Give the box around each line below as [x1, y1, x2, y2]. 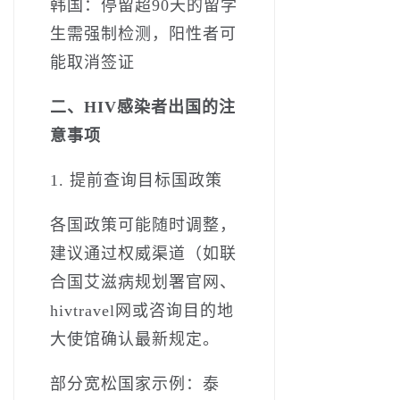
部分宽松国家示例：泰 [50, 374, 220, 393]
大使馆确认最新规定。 [50, 329, 220, 348]
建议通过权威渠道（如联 [50, 244, 237, 262]
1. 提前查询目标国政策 [50, 171, 222, 189]
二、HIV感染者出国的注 [50, 97, 236, 116]
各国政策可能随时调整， [50, 215, 237, 234]
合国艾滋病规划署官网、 [50, 272, 237, 291]
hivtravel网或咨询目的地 [50, 301, 234, 320]
